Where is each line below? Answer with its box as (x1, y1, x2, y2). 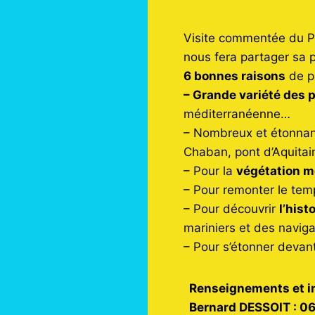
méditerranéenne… (184, 106, 291, 121)
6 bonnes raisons (184, 68, 286, 83)
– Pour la (184, 163, 237, 178)
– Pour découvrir (184, 201, 280, 216)
